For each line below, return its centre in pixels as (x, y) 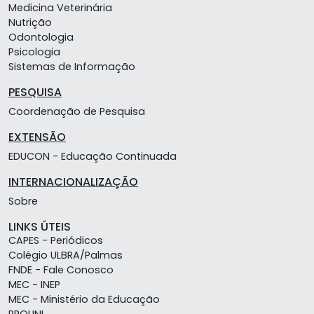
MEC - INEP (34, 285)
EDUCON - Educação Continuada (93, 157)
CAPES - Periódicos (56, 241)
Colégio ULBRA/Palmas (66, 255)
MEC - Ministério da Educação (84, 300)
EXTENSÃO (37, 137)
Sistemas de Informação (72, 67)
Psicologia (34, 52)
